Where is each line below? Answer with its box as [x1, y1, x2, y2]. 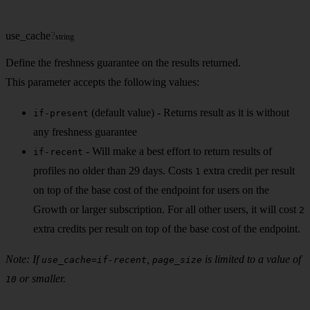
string [55, 31, 74, 42]
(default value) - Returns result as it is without [89, 106, 289, 118]
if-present [33, 107, 89, 118]
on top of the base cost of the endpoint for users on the [33, 183, 269, 196]
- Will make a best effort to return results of [83, 145, 272, 157]
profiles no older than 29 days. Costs [33, 164, 195, 176]
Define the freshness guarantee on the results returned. [6, 56, 241, 69]
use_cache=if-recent [42, 254, 147, 265]
